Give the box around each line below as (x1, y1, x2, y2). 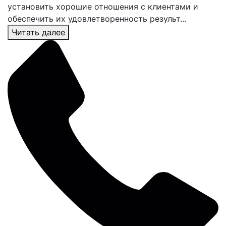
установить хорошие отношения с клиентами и (8, 2, 198, 12)
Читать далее (12, 27, 65, 37)
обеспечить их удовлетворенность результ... (8, 14, 186, 24)
